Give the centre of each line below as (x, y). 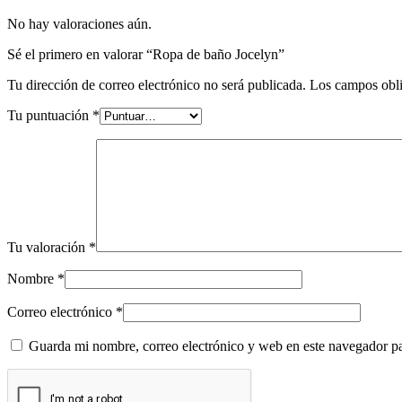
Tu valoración (48, 247)
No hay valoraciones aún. (79, 23)
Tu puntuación (50, 115)
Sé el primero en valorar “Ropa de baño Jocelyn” (146, 54)
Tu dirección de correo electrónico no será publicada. (157, 84)
